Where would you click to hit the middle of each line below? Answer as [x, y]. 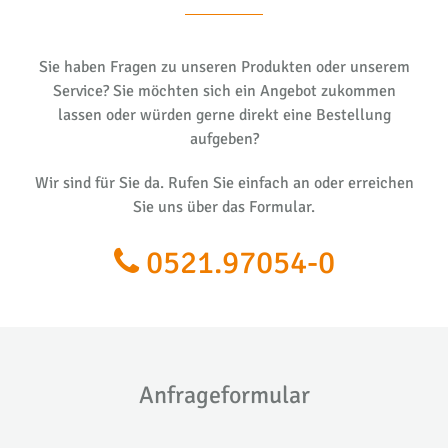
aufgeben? [224, 138]
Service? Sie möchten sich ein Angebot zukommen [224, 90]
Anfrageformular [224, 394]
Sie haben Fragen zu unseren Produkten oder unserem [224, 66]
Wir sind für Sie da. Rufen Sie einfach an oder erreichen [224, 182]
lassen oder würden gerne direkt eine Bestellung [224, 114]
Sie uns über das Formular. [224, 206]
